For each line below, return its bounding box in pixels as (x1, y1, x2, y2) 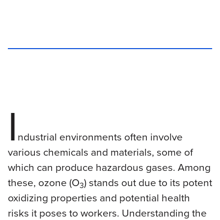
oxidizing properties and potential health (7, 190, 190, 206)
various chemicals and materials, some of (7, 144, 193, 160)
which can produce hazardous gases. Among (7, 160, 211, 175)
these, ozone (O (7, 175, 80, 191)
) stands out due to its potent (83, 175, 212, 191)
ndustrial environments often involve (17, 129, 183, 145)
